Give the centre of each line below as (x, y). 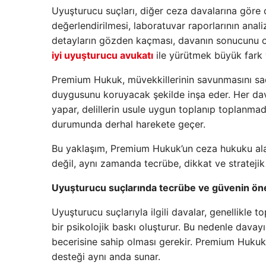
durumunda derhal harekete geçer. (129, 124)
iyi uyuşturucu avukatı (102, 55)
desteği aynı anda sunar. (106, 256)
